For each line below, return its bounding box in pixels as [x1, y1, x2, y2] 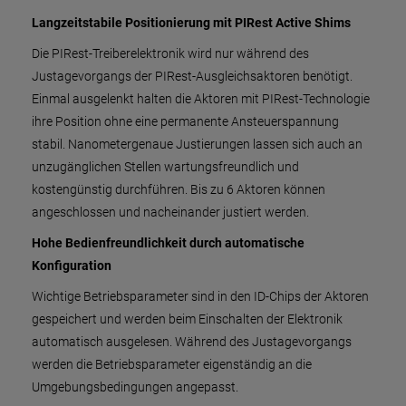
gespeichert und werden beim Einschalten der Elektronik [32, 312, 343, 326]
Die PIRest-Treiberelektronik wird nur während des [32, 46, 309, 61]
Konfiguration [32, 258, 111, 273]
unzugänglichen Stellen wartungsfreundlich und [32, 159, 299, 174]
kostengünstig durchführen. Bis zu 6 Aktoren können [32, 182, 325, 197]
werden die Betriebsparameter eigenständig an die [32, 357, 312, 372]
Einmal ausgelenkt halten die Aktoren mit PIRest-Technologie [32, 92, 370, 106]
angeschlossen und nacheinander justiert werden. [32, 205, 309, 219]
